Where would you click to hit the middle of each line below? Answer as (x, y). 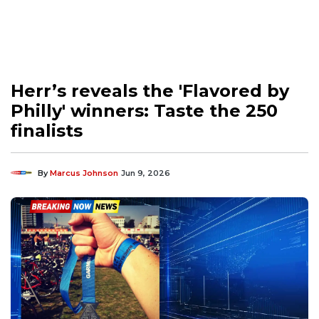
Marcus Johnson (84, 173)
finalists (47, 130)
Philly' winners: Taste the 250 (144, 110)
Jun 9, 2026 (146, 173)
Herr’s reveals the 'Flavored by (150, 90)
